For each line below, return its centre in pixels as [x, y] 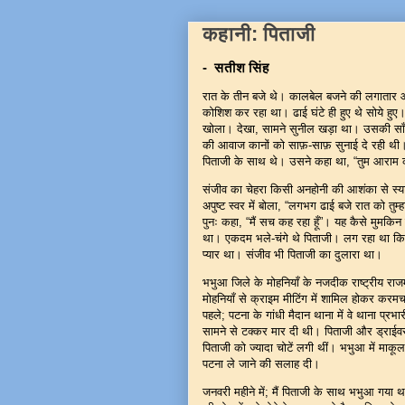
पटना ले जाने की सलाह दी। [267, 364]
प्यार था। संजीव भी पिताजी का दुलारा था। [298, 254]
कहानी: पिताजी [259, 34]
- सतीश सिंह [236, 67]
